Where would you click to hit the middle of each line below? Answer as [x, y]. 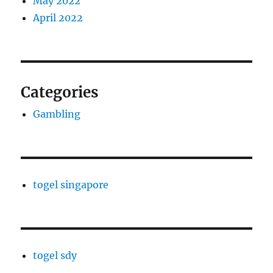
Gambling [57, 114]
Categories [60, 92]
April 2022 [58, 18]
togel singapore [71, 185]
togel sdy [55, 255]
